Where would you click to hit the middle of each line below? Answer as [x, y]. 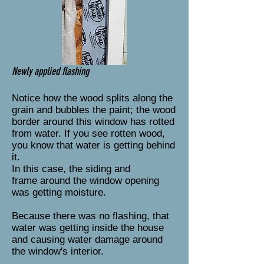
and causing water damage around [87, 240]
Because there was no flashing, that [90, 216]
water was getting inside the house [88, 228]
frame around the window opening [85, 181]
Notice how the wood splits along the [92, 98]
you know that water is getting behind [93, 145]
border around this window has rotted [93, 122]
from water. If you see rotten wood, [88, 133]
